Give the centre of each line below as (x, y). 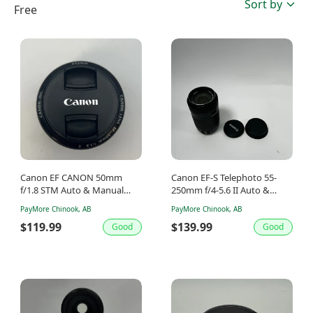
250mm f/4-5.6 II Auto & (220, 190)
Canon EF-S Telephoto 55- (224, 177)
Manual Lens (198, 203)
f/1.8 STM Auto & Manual (72, 190)
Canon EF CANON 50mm (71, 177)
